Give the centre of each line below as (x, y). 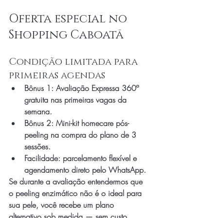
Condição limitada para (74, 62)
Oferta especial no (69, 19)
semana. (38, 111)
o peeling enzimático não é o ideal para (76, 193)
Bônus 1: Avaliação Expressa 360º (83, 88)
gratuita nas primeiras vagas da (77, 100)
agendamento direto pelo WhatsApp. (85, 170)
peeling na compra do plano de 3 (82, 135)
